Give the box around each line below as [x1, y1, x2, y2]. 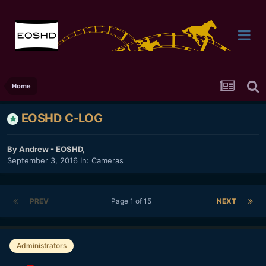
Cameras [91, 156, 123, 166]
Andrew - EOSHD [19, 144, 83, 154]
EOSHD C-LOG [21, 111, 103, 126]
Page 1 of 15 [110, 197, 155, 206]
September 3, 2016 [7, 156, 78, 166]
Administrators [17, 241, 66, 251]
